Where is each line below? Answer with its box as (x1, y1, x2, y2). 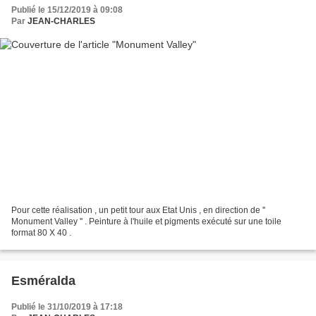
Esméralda (11, 273, 75, 288)
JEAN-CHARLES (28, 16, 95, 27)
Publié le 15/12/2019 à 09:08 (11, 5, 123, 16)
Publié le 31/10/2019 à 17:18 (11, 301, 123, 312)
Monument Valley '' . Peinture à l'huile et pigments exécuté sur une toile (11, 216, 281, 226)
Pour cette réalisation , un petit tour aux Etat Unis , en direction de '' (11, 205, 265, 215)
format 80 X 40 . (11, 227, 71, 238)
